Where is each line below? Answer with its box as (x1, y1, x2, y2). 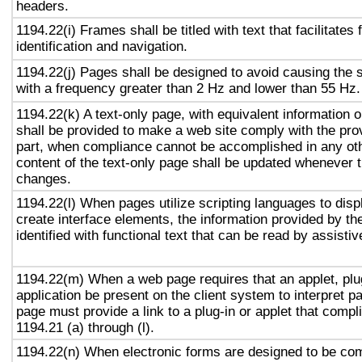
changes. (16, 170, 71, 187)
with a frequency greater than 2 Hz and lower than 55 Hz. (16, 80, 360, 96)
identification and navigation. (16, 38, 187, 54)
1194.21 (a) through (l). (16, 319, 154, 335)
